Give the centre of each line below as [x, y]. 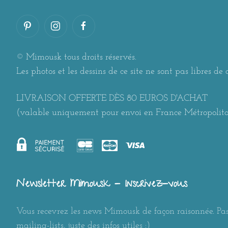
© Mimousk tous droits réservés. [76, 57]
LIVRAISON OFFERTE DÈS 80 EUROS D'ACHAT [112, 98]
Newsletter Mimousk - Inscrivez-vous [102, 184]
